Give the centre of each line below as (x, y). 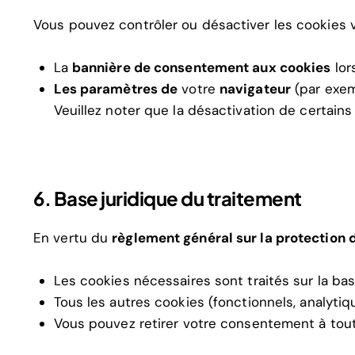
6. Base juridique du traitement (168, 198)
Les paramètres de (116, 89)
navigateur (255, 89)
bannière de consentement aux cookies (201, 67)
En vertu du (73, 238)
